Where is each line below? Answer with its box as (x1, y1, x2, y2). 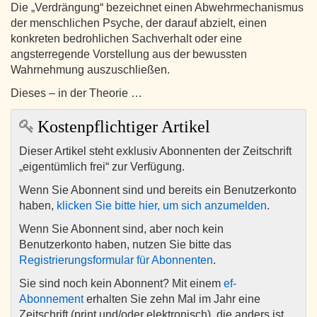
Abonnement (19, 293, 83, 306)
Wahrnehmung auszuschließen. (11, 64, 170, 76)
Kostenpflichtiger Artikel (33, 117, 210, 137)
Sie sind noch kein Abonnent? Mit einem (19, 277, 224, 290)
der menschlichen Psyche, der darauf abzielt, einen (11, 17, 267, 30)
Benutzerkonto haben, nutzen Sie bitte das (19, 238, 231, 251)
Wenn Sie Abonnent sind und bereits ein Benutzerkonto (19, 184, 296, 197)
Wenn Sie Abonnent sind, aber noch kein (19, 223, 224, 236)
